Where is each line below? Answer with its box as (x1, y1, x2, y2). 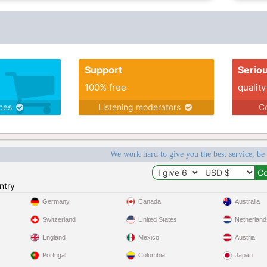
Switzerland (42, 216, 76, 223)
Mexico (138, 234, 160, 241)
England (42, 234, 66, 241)
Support (84, 64, 122, 76)
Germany (42, 198, 70, 205)
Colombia (138, 252, 166, 259)
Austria (234, 234, 255, 241)
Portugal (42, 252, 66, 259)
